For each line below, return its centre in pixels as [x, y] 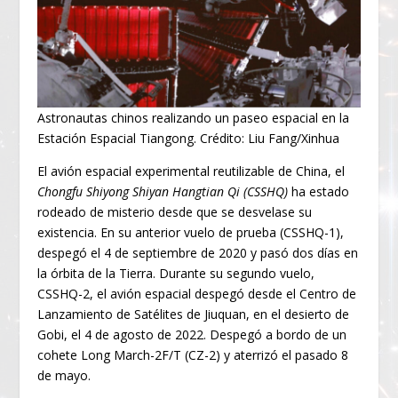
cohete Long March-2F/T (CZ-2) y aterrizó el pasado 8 [193, 355]
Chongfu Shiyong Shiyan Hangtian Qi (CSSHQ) [163, 192]
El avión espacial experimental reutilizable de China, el [191, 171]
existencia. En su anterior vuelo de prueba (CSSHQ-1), [191, 233]
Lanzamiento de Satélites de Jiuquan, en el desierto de [194, 314]
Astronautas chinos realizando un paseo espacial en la [194, 118]
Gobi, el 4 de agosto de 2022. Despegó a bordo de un [192, 335]
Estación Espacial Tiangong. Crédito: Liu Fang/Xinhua [189, 139]
